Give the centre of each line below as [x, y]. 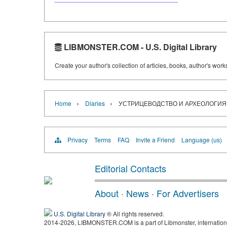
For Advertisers [188, 193]
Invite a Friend [155, 140]
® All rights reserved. [135, 214]
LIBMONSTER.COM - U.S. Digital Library [139, 47]
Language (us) [202, 140]
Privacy [78, 140]
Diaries [95, 103]
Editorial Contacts [130, 168]
